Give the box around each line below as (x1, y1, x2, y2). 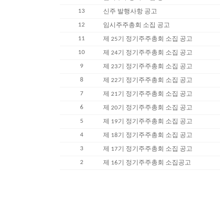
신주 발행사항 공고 (103, 8, 157, 15)
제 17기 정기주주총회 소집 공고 (103, 146, 192, 152)
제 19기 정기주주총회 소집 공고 (103, 118, 192, 125)
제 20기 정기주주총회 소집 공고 (103, 105, 192, 111)
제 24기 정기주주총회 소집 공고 (103, 50, 192, 56)
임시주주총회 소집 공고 (103, 22, 170, 28)
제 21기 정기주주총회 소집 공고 (103, 91, 192, 97)
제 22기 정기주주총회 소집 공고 (103, 77, 192, 83)
